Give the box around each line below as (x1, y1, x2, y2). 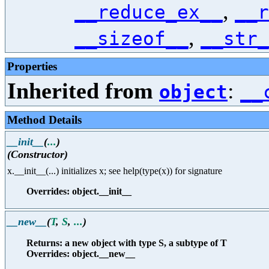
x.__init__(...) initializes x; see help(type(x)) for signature (7, 166, 222, 177)
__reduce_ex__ (74, 1, 223, 23)
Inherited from (7, 78, 159, 103)
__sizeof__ (74, 28, 189, 49)
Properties (7, 60, 57, 73)
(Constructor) (7, 148, 68, 160)
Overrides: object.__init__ (26, 186, 131, 197)
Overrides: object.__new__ (26, 249, 135, 259)
